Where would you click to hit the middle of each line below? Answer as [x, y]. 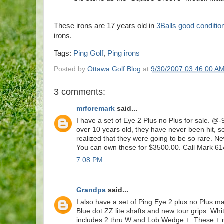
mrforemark [96, 108]
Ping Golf [88, 53]
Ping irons [124, 53]
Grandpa [91, 190]
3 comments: [80, 92]
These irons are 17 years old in [105, 26]
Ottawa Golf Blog [114, 69]
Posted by [71, 69]
